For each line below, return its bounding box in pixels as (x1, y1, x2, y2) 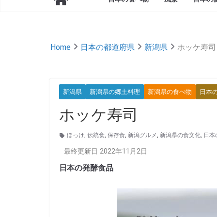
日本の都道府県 (80, 43, 135, 52)
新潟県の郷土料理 (90, 88, 140, 95)
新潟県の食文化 (160, 132, 201, 139)
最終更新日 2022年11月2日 (64, 147, 147, 155)
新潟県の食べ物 (148, 88, 192, 95)
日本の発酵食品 (59, 163, 113, 172)
